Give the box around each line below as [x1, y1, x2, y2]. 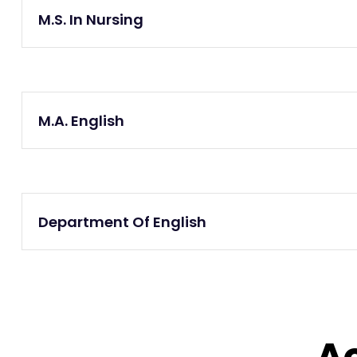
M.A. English [38, 110, 124, 131]
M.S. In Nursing [38, 9, 143, 29]
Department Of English [38, 211, 206, 232]
